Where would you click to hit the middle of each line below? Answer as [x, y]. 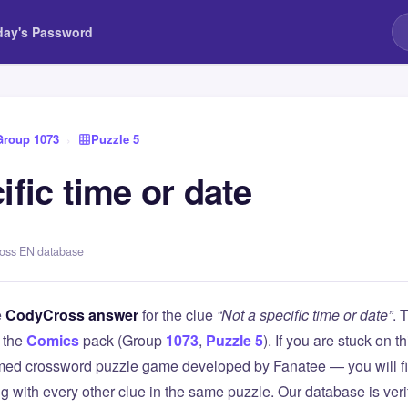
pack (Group [122, 340]
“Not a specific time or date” [305, 315]
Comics [53, 340]
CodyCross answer [72, 315]
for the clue [178, 315]
